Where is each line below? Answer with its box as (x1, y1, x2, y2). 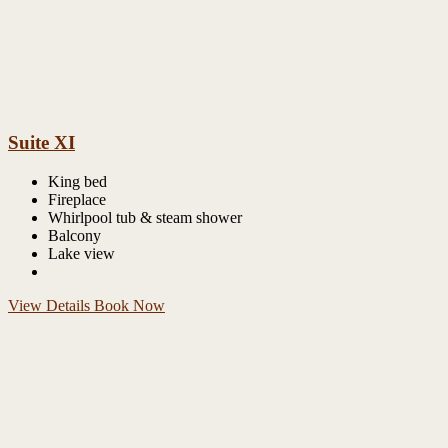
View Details (8, 297, 94, 315)
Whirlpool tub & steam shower (48, 209, 242, 227)
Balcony (48, 227, 101, 245)
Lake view (48, 245, 115, 263)
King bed (48, 173, 107, 191)
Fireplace (48, 191, 106, 209)
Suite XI (8, 132, 75, 154)
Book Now (94, 297, 165, 315)
